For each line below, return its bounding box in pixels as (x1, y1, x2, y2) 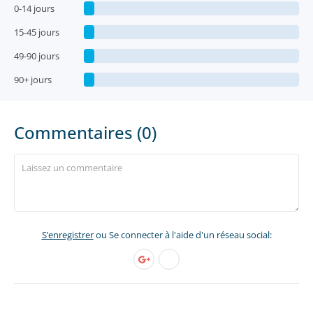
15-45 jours (14, 26, 59, 38)
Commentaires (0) (14, 121, 156, 144)
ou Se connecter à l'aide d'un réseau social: (93, 228, 272, 241)
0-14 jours (14, 2, 54, 15)
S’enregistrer (41, 228, 94, 241)
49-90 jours (14, 50, 59, 62)
